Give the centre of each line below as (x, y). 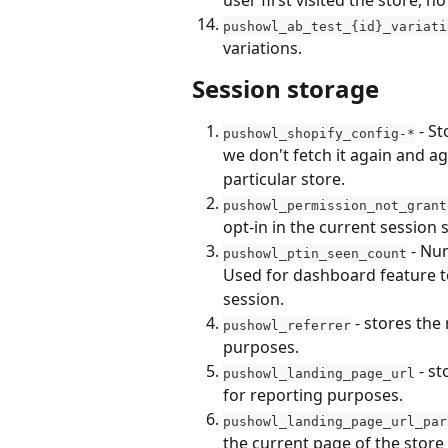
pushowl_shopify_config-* (319, 133)
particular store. (284, 179)
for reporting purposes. (313, 395)
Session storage (285, 89)
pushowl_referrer (287, 325)
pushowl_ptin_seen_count (315, 253)
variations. (262, 48)
